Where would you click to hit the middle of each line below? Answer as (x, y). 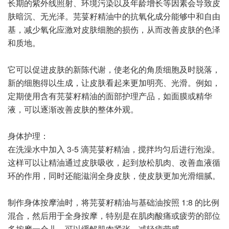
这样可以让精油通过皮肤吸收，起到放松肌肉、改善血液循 (114, 162)
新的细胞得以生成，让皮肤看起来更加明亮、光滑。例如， (114, 82)
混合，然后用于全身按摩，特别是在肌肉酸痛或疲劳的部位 (114, 215)
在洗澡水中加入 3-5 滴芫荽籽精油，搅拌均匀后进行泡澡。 (114, 149)
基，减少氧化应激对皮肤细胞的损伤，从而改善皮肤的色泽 (114, 29)
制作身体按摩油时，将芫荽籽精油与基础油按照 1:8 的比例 (113, 202)
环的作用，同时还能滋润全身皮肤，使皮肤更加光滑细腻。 (114, 175)
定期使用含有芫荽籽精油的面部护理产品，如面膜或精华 (110, 96)
